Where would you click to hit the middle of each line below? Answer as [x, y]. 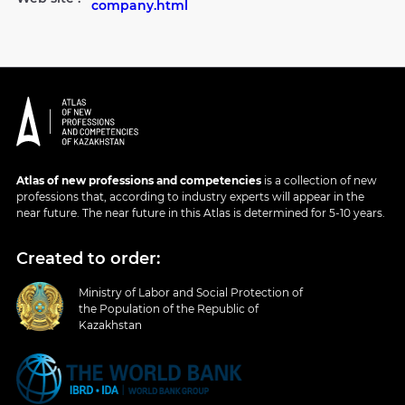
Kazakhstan [110, 325]
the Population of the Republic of [169, 309]
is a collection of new [320, 181]
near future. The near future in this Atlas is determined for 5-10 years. [201, 213]
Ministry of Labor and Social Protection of [191, 293]
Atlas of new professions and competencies [140, 181]
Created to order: [88, 259]
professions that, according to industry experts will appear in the [190, 197]
